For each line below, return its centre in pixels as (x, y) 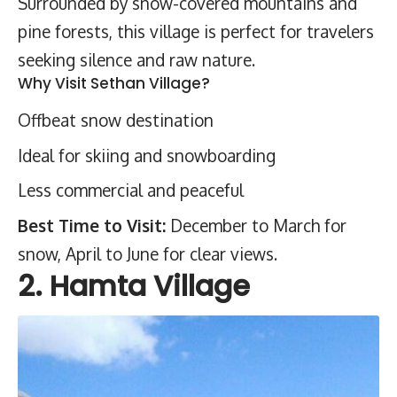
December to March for (256, 225)
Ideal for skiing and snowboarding (147, 155)
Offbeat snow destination (116, 120)
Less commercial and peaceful (131, 190)
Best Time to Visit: (92, 225)
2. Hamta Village (134, 285)
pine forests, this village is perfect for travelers (196, 31)
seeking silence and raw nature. (136, 59)
